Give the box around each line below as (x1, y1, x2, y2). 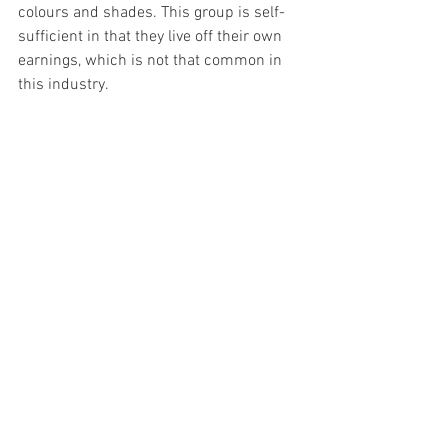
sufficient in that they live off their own (18, 26, 286, 47)
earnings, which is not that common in (18, 50, 286, 71)
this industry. (18, 74, 109, 95)
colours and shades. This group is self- (18, 2, 285, 23)
